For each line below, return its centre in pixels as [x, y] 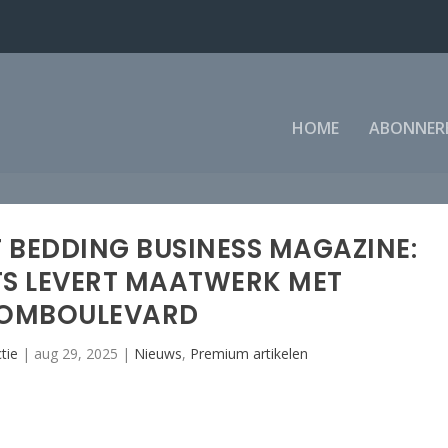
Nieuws [158, 353]
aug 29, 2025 [76, 353]
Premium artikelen [249, 353]
